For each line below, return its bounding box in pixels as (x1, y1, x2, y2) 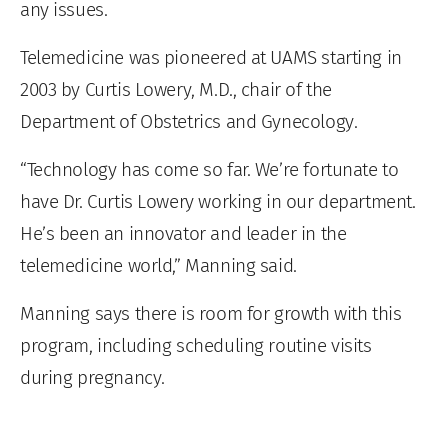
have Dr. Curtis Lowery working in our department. (20, 189, 416, 213)
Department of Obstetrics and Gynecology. (20, 109, 358, 133)
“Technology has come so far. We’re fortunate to (20, 157, 399, 181)
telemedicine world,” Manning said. (20, 253, 297, 277)
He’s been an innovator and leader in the (20, 221, 347, 245)
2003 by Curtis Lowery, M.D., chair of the (20, 77, 332, 101)
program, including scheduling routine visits (20, 333, 372, 357)
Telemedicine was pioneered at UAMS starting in (20, 45, 402, 69)
